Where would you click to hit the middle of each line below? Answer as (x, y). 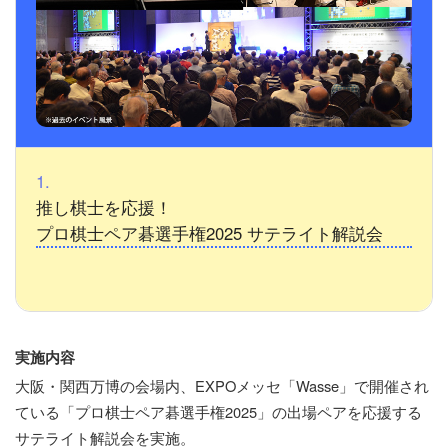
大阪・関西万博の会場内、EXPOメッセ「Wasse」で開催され (222, 386)
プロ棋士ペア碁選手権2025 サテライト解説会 (209, 233)
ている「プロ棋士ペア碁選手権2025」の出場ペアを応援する (218, 412)
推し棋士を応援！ (104, 207)
